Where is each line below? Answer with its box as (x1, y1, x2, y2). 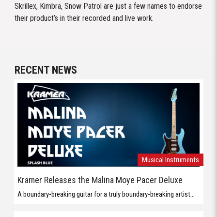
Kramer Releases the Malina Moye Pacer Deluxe (17, 175, 183, 186)
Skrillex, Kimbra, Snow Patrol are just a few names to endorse (15, 1, 202, 11)
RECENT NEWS (15, 64, 77, 76)
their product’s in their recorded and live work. (15, 14, 154, 23)
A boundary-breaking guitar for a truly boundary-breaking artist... (17, 190, 195, 199)
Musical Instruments (141, 155, 199, 164)
